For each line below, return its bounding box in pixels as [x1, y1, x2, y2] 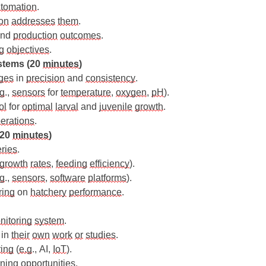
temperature [61, 87, 111, 97]
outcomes [60, 30, 101, 40]
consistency [85, 72, 135, 83]
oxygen [116, 87, 147, 97]
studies [85, 229, 116, 240]
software [50, 172, 85, 183]
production [13, 30, 58, 40]
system [34, 215, 64, 226]
